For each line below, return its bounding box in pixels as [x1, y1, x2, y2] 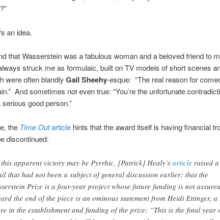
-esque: [107, 74, 133, 85]
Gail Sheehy [63, 74, 107, 85]
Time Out [19, 121, 52, 132]
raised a [192, 157, 219, 167]
